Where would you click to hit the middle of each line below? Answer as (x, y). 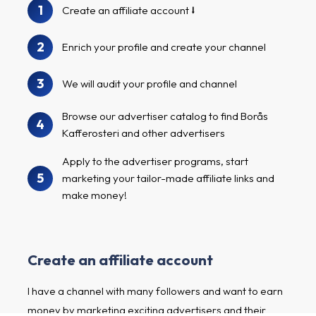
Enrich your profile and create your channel (164, 47)
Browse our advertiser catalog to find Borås (165, 116)
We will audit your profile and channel (150, 84)
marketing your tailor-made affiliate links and (168, 178)
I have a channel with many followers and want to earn (155, 291)
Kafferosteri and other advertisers (144, 133)
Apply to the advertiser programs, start (155, 162)
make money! (95, 195)
